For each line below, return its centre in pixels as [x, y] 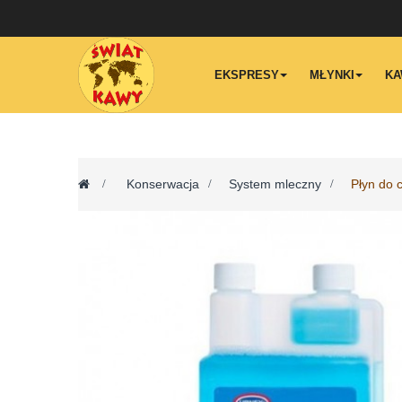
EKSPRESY [247, 75]
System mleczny [275, 184]
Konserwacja [163, 184]
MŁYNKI [332, 75]
